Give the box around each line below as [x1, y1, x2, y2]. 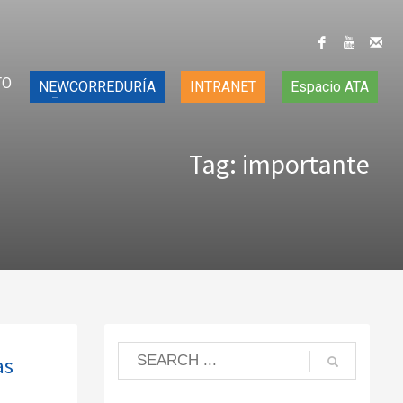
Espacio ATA [291, 78, 369, 95]
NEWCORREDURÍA [39, 78, 156, 95]
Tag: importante [189, 147, 370, 181]
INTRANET [190, 78, 256, 95]
